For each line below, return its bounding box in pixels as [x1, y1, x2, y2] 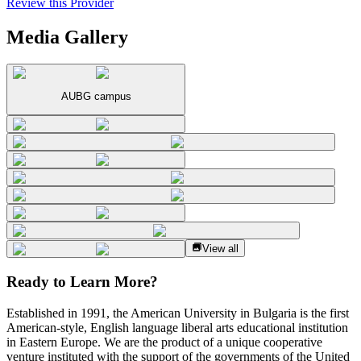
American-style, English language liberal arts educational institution [6, 320, 348, 334]
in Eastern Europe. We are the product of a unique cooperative [6, 334, 322, 349]
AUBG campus [60, 89, 131, 102]
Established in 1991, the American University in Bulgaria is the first [6, 305, 349, 320]
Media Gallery [6, 26, 128, 48]
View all [202, 243, 239, 255]
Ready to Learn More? [6, 273, 158, 291]
